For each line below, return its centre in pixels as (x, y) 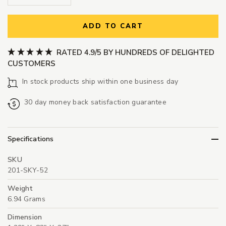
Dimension (25, 217)
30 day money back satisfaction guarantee (95, 102)
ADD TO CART (113, 26)
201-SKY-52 (28, 171)
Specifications (31, 139)
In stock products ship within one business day (100, 81)
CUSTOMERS (32, 63)
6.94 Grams (26, 199)
